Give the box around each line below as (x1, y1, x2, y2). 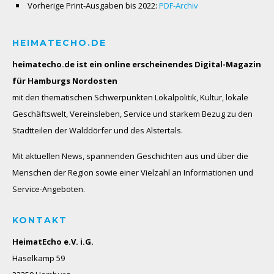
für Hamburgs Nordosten (12, 75, 117, 86)
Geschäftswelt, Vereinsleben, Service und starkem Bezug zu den (12, 108, 253, 119)
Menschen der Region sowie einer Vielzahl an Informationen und (12, 166, 253, 178)
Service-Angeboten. (12, 183, 85, 194)
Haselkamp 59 (12, 252, 65, 264)
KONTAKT (12, 214, 67, 226)
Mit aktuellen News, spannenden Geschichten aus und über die (12, 150, 248, 161)
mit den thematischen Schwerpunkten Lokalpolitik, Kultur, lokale (12, 91, 248, 103)
